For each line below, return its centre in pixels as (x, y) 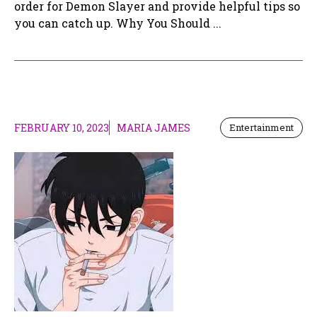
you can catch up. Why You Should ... (118, 23)
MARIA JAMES (154, 127)
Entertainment (261, 127)
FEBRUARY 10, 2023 (62, 127)
